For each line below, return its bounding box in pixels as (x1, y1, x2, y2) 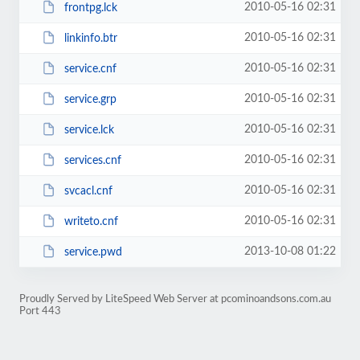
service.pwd (63, 246, 122, 258)
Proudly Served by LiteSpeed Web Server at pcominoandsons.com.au (19, 294, 331, 304)
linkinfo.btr (63, 32, 117, 44)
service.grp (63, 93, 117, 105)
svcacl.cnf (63, 185, 112, 197)
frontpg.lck (63, 2, 117, 14)
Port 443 (19, 306, 61, 316)
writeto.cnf (63, 215, 118, 227)
